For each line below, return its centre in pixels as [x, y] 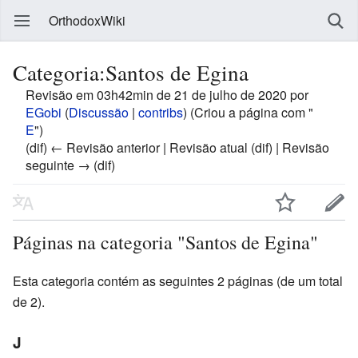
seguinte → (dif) [70, 165]
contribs [161, 112]
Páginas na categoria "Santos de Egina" [165, 242]
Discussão [99, 112]
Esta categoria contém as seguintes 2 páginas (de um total [178, 280]
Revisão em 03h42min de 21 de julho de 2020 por [167, 95]
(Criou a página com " [252, 112]
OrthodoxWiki [87, 20]
